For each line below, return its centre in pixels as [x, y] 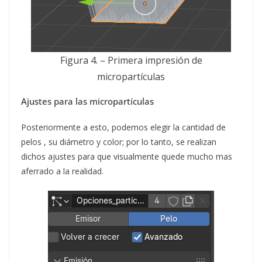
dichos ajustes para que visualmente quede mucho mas [127, 156]
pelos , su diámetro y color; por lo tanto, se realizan [119, 142]
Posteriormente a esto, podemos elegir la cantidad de [123, 127]
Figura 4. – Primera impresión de [131, 60]
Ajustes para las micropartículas [87, 101]
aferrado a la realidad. [62, 171]
